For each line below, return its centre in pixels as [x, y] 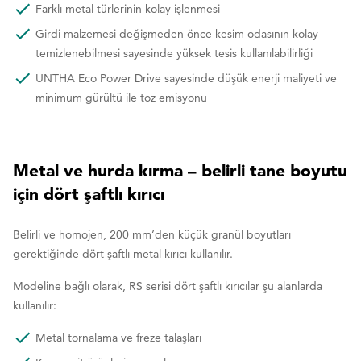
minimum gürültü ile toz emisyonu [123, 97]
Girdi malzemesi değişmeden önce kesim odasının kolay [177, 33]
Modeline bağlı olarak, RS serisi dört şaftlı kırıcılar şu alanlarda [168, 286]
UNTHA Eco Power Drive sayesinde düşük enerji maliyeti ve [186, 78]
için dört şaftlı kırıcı [89, 193]
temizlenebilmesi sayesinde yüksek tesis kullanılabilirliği [176, 53]
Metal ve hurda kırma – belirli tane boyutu [180, 170]
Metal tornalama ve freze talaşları [120, 337]
